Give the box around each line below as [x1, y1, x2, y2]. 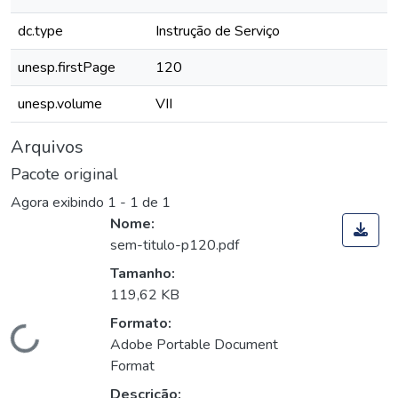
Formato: [110, 314, 171, 334]
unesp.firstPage [18, 58, 115, 77]
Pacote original [11, 163, 118, 185]
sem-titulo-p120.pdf [110, 235, 239, 256]
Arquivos [11, 135, 84, 159]
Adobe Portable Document [110, 335, 278, 355]
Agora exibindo [11, 193, 107, 213]
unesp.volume [18, 94, 102, 114]
